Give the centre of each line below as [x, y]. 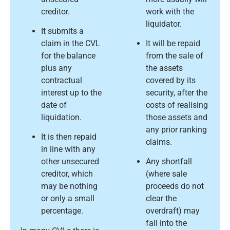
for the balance [68, 55]
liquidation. [61, 117]
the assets [164, 68]
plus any [56, 68]
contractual [62, 80]
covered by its [171, 80]
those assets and [177, 117]
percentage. [62, 211]
